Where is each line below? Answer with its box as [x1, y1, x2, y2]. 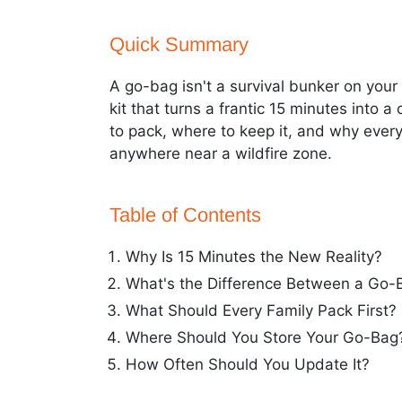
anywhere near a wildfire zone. [109, 144, 332, 162]
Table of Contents [109, 204, 261, 227]
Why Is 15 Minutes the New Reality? [126, 247, 382, 266]
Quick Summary [109, 33, 249, 57]
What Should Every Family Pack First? [126, 301, 397, 319]
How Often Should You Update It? [126, 354, 370, 373]
